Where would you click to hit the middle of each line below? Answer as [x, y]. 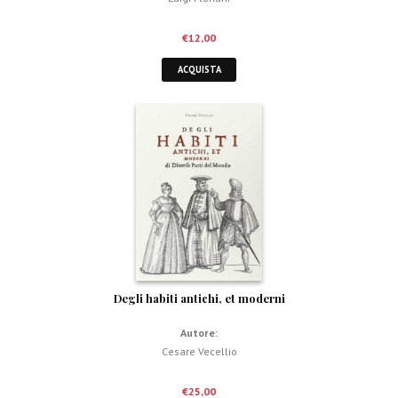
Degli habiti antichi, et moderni [199, 298]
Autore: [199, 332]
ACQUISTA [199, 69]
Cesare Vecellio [199, 351]
